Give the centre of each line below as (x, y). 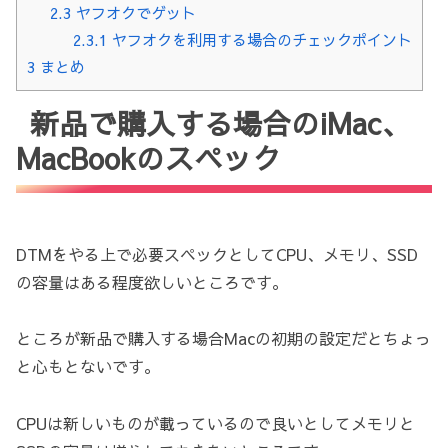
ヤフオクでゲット (133, 13)
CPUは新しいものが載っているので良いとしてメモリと (215, 423)
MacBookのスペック (148, 158)
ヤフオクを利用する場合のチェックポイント (259, 40)
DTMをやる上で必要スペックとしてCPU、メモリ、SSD (217, 253)
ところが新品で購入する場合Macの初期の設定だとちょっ (223, 338)
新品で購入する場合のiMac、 (220, 123)
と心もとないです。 (88, 366)
